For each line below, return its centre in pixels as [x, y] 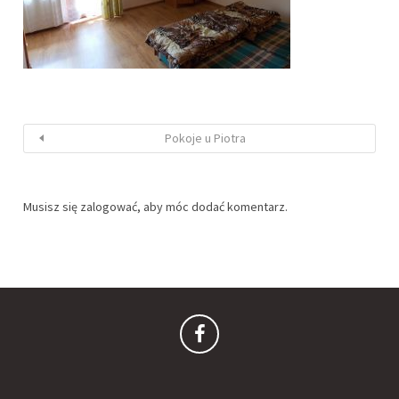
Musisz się [52, 206]
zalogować [109, 206]
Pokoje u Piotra [205, 138]
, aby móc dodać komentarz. [212, 206]
